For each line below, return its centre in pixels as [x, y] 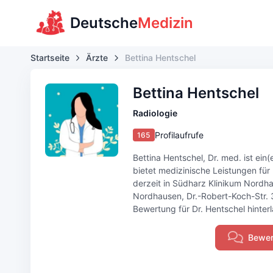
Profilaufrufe [179, 135]
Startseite [50, 58]
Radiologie [155, 113]
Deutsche [104, 23]
